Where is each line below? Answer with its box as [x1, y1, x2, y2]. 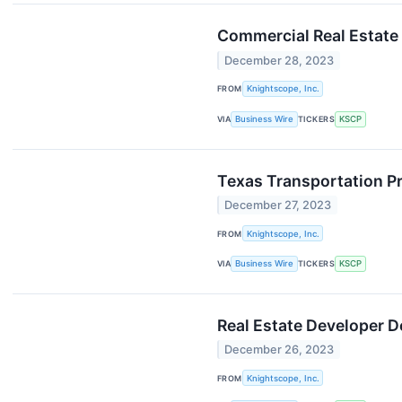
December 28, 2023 [224, 53, 335, 67]
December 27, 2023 [224, 198, 332, 212]
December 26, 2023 [224, 343, 335, 357]
